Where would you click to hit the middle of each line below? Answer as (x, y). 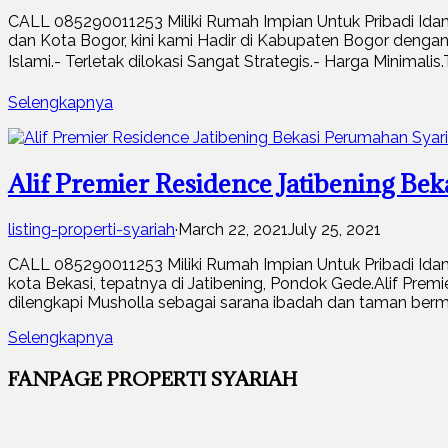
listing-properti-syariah (91, 229)
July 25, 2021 (334, 229)
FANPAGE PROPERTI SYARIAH (153, 378)
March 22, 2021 (233, 229)
